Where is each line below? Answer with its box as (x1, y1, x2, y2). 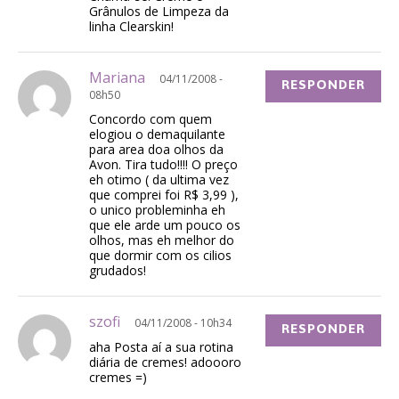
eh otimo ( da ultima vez (89, 170, 229, 188)
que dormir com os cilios (89, 246, 232, 264)
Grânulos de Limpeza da (89, 2, 229, 20)
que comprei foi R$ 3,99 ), (89, 185, 239, 203)
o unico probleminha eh (89, 200, 225, 218)
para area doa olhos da (89, 140, 224, 158)
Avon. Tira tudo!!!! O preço (89, 155, 238, 173)
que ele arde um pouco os (89, 216, 240, 233)
